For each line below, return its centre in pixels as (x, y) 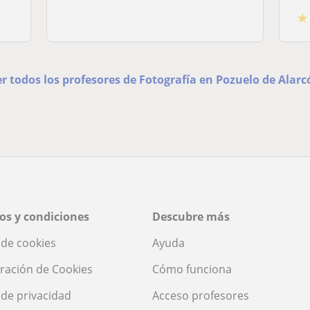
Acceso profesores (201, 295)
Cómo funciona (192, 269)
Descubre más (191, 216)
